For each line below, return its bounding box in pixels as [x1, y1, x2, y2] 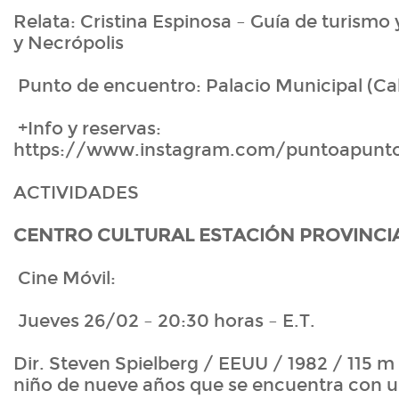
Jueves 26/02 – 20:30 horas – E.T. [13, 310, 315, 332]
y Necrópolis [13, 32, 124, 54]
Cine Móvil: [13, 267, 116, 289]
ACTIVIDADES [13, 182, 139, 204]
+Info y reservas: [13, 118, 161, 140]
